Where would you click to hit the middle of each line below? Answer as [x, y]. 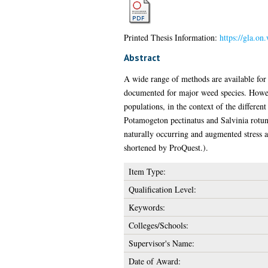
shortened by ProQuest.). [166, 147]
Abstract [142, 57]
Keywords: [147, 207]
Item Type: [147, 171]
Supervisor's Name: [161, 243]
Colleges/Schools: [158, 225]
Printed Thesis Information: [171, 37]
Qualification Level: [162, 189]
